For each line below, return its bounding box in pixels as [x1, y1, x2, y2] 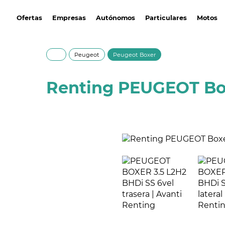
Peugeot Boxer [113, 51, 156, 58]
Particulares [145, 14, 187, 22]
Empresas [52, 14, 86, 22]
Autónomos [96, 14, 135, 22]
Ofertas [17, 14, 42, 22]
